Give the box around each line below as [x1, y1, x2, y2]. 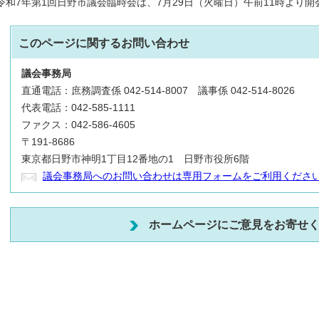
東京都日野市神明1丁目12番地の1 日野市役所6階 [21, 154, 249, 164]
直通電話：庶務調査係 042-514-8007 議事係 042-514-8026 [21, 85, 295, 96]
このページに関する [19, 36, 121, 49]
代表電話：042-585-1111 [21, 103, 135, 113]
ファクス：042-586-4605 [21, 120, 135, 130]
